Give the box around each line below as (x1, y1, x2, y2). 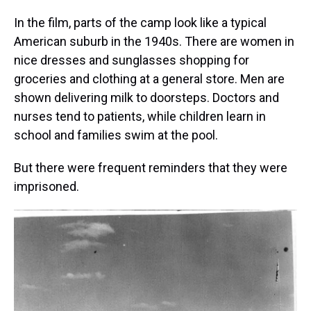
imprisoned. (14, 179, 79, 194)
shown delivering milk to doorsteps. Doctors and (14, 90, 279, 105)
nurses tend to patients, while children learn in (14, 109, 266, 124)
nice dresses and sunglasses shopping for (14, 53, 249, 67)
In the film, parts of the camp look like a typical (14, 15, 267, 30)
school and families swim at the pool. (14, 128, 218, 142)
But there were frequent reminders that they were (14, 160, 287, 175)
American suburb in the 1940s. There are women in (14, 34, 294, 49)
